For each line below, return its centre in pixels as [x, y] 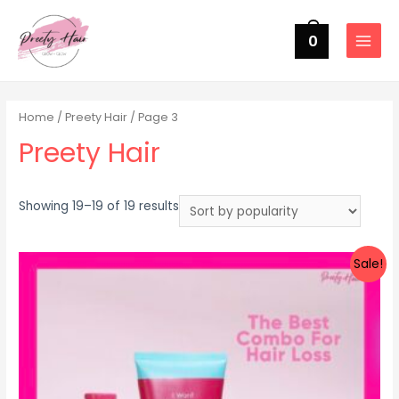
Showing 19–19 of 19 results [99, 206]
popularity [209, 249]
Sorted [199, 205]
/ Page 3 [153, 118]
